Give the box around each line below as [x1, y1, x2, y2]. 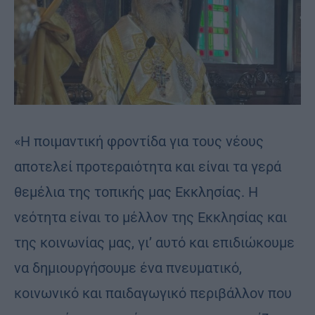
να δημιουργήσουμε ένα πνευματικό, [14, 259, 242, 276]
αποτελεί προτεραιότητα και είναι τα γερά [14, 157, 281, 175]
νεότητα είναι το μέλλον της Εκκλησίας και [14, 208, 287, 226]
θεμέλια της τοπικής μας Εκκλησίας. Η [14, 183, 258, 200]
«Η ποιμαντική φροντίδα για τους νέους [14, 132, 264, 150]
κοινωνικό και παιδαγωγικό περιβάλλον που [14, 284, 292, 302]
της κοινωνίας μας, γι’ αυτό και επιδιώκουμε [14, 233, 295, 251]
